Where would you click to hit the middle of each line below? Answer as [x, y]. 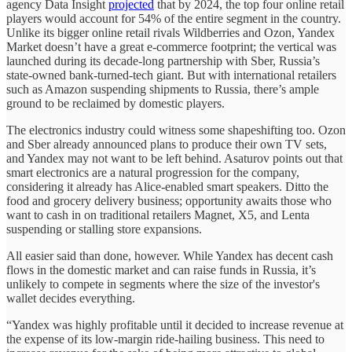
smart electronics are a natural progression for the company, [153, 173]
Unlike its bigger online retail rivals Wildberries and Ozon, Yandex [170, 33]
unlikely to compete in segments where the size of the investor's [163, 284]
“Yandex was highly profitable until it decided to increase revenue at [175, 325]
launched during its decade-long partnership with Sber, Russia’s [163, 61]
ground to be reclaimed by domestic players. [115, 104]
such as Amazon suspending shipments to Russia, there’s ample [163, 90]
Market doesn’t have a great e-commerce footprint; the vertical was [171, 47]
